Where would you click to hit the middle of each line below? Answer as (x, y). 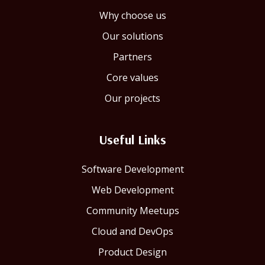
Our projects (132, 98)
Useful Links (132, 140)
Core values (132, 78)
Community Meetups (132, 211)
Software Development (132, 169)
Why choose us (132, 16)
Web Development (132, 190)
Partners (132, 57)
